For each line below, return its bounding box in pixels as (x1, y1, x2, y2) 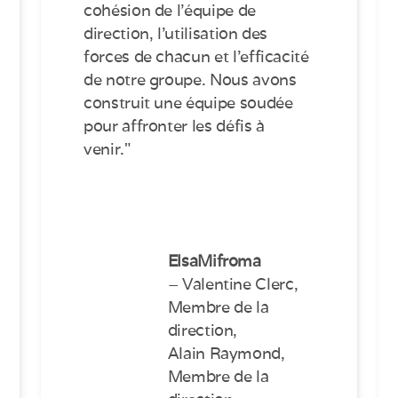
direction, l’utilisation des (84, 23, 268, 44)
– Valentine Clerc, (167, 274, 298, 295)
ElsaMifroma (167, 251, 261, 272)
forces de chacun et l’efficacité (84, 46, 309, 68)
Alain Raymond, (167, 343, 285, 364)
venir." (84, 139, 131, 160)
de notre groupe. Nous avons (84, 69, 297, 91)
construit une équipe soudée (84, 92, 293, 114)
